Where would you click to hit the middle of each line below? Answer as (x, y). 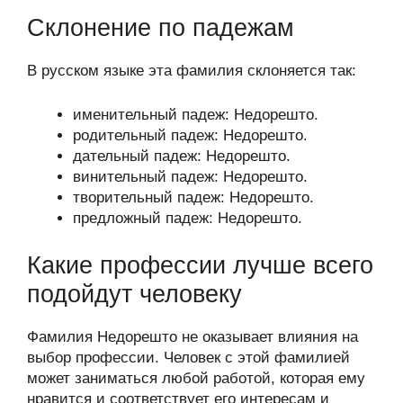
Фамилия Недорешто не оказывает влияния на (193, 337)
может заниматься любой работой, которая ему (196, 378)
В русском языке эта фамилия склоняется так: (192, 71)
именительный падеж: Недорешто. (196, 114)
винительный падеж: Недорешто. (190, 176)
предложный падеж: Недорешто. (188, 218)
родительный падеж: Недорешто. (190, 135)
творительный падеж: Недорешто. (193, 197)
